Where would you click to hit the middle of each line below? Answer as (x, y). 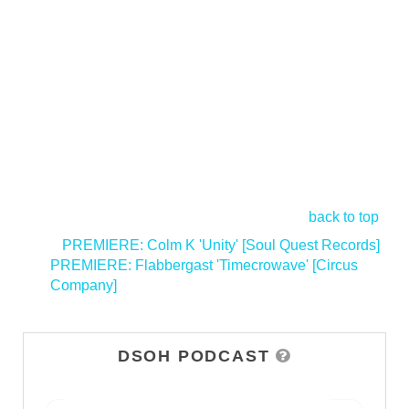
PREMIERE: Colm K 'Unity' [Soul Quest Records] (221, 245)
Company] (84, 285)
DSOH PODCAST (194, 356)
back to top (344, 216)
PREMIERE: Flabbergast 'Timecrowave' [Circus (204, 265)
